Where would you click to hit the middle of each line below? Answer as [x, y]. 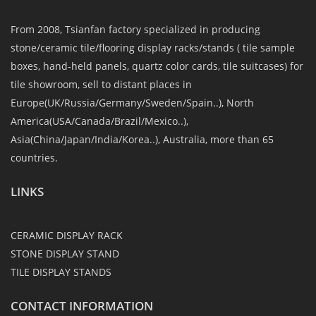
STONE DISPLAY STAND [65, 253]
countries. [34, 157]
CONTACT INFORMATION [82, 305]
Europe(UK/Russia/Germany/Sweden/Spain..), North [132, 102]
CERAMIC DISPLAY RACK [67, 235]
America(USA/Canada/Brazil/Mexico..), [99, 121]
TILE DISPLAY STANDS [61, 272]
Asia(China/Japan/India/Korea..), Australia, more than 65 [142, 139]
